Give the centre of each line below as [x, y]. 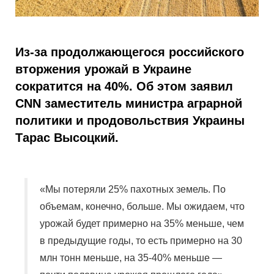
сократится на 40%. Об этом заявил [124, 87]
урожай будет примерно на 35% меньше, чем [142, 224]
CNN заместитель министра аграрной [129, 104]
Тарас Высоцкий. [67, 138]
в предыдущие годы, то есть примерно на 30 [141, 241]
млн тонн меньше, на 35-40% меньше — [131, 258]
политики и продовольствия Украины [130, 121]
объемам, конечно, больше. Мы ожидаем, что [142, 207]
